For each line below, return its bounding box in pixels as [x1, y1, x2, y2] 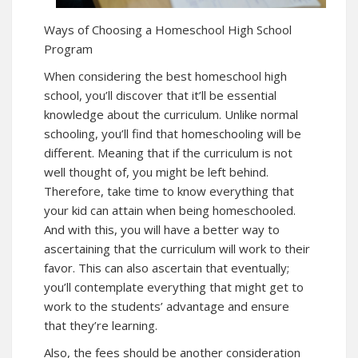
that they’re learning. [44, 316, 157, 333]
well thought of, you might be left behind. [44, 163, 268, 180]
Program [44, 40, 93, 57]
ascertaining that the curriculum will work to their [44, 240, 310, 257]
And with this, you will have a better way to [44, 221, 280, 237]
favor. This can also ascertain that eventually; [44, 259, 289, 276]
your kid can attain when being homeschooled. [44, 201, 296, 218]
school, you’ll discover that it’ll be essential [44, 86, 276, 103]
